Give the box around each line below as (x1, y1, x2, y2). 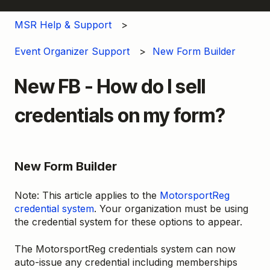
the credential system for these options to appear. (14, 216, 245, 228)
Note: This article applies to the (14, 189, 160, 202)
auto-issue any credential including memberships (14, 256, 237, 268)
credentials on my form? (14, 104, 225, 128)
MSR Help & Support (14, 18, 111, 31)
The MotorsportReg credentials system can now (14, 242, 236, 255)
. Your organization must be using (94, 202, 248, 215)
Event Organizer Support (14, 45, 130, 58)
